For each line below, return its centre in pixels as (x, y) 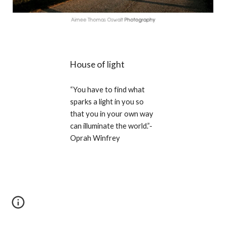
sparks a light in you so (107, 101)
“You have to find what (107, 89)
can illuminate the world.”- (111, 126)
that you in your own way (111, 114)
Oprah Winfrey (95, 138)
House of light (97, 64)
